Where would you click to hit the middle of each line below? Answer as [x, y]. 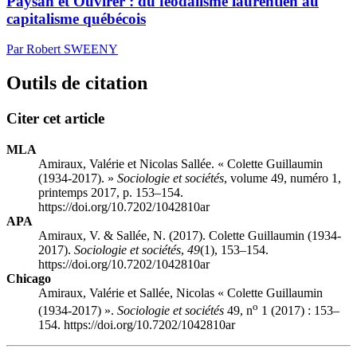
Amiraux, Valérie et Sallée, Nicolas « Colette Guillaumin [180, 292]
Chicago [29, 278]
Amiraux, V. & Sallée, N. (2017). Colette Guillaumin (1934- [190, 235]
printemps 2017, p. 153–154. [111, 192]
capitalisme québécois [76, 18]
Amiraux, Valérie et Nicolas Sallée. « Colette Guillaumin [180, 163]
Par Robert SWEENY [62, 49]
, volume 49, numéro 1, [282, 178]
